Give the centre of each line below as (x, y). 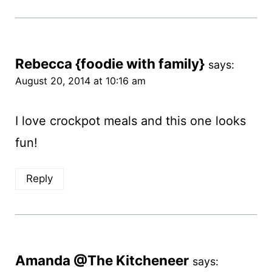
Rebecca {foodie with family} (110, 64)
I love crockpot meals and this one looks (130, 121)
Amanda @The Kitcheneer (102, 260)
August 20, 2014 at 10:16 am (80, 81)
